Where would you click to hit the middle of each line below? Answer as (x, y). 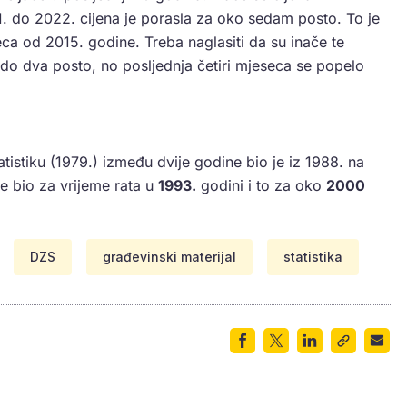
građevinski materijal (169, 257)
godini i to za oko (261, 186)
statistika (313, 257)
